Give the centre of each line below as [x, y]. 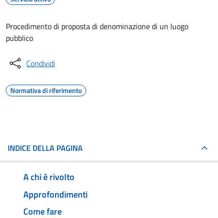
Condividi [41, 63]
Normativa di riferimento [46, 90]
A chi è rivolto [49, 177]
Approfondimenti [55, 194]
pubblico [19, 38]
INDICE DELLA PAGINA [45, 148]
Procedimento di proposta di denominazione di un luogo [97, 26]
